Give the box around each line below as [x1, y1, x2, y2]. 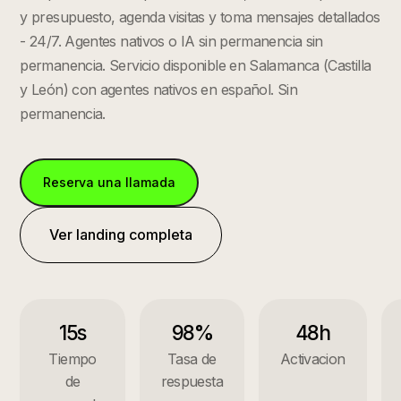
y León [20, 81, 64, 98]
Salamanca [249, 56, 320, 74]
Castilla [328, 56, 371, 74]
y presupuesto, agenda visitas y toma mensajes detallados [20, 8, 380, 26]
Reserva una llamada [43, 175, 176, 190]
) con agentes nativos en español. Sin [63, 81, 297, 98]
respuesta [160, 372, 223, 390]
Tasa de [167, 350, 217, 368]
